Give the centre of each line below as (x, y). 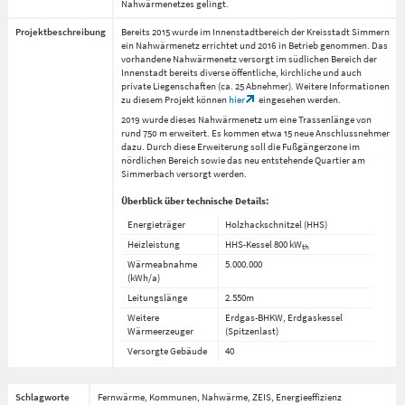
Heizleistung (154, 244)
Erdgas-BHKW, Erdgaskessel (284, 317)
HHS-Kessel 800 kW (264, 244)
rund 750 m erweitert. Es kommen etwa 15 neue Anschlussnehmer (255, 133)
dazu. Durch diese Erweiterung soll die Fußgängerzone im (240, 147)
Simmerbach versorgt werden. (184, 174)
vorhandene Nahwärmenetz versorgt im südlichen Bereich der (249, 58)
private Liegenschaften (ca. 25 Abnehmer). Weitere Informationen (255, 85)
